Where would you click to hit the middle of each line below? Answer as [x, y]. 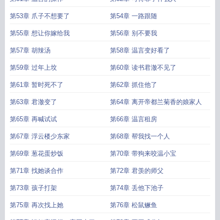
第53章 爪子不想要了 [40, 16]
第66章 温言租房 [134, 119]
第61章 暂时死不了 [37, 85]
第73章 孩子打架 [33, 188]
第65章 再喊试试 [33, 119]
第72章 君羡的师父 [137, 171]
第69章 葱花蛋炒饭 [37, 153]
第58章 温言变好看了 [140, 50]
